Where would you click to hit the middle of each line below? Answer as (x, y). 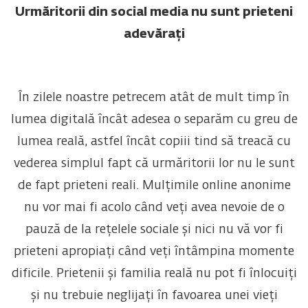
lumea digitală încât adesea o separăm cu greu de (154, 119)
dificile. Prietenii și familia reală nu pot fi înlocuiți (154, 273)
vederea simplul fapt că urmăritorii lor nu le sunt (154, 163)
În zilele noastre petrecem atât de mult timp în (154, 97)
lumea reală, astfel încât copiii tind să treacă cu (154, 141)
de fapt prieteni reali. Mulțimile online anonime (154, 185)
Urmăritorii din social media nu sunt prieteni (154, 12)
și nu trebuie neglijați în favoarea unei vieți (154, 295)
